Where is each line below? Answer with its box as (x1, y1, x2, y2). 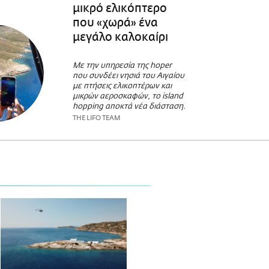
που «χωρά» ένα (72, 16, 158, 29)
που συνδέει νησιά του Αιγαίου (72, 72, 184, 80)
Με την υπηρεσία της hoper (72, 62, 172, 70)
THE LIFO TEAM (72, 114, 121, 122)
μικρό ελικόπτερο (72, 1, 167, 15)
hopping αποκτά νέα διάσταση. (72, 103, 186, 111)
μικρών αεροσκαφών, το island (72, 92, 183, 101)
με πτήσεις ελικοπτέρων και (72, 82, 172, 91)
